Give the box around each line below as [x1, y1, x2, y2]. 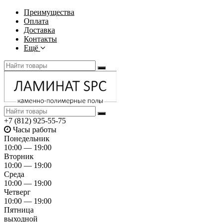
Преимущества [24, 8, 74, 16]
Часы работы [13, 125, 56, 134]
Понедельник [4, 134, 50, 143]
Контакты [24, 35, 57, 43]
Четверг [4, 187, 31, 196]
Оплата [24, 17, 49, 25]
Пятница [4, 205, 34, 214]
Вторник [4, 152, 34, 161]
